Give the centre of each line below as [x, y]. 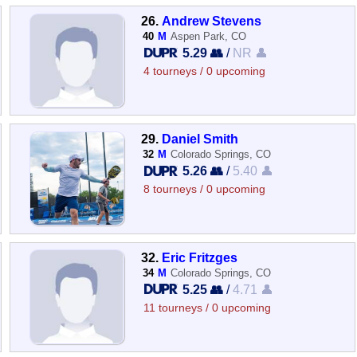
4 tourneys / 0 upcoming [205, 71]
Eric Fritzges [200, 257]
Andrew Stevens [212, 21]
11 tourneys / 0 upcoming [208, 308]
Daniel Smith [200, 139]
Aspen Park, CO [209, 36]
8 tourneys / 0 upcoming [205, 190]
